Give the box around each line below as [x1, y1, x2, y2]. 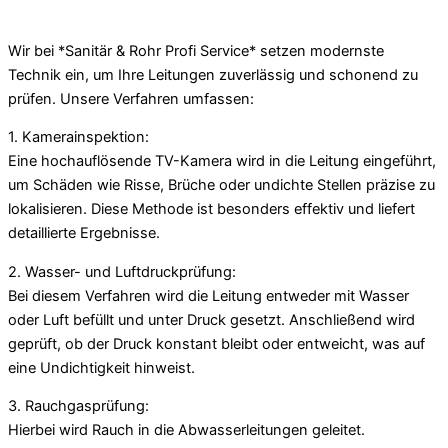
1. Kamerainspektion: [8, 128, 149, 147]
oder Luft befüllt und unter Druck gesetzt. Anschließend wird [8, 310, 415, 329]
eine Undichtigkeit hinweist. [8, 358, 195, 377]
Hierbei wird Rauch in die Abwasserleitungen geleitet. [8, 421, 365, 440]
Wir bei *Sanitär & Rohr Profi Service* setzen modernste [8, 41, 384, 60]
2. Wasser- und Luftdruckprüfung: [8, 262, 236, 281]
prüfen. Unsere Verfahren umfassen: [8, 89, 254, 108]
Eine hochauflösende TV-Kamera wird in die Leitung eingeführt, [8, 152, 436, 171]
